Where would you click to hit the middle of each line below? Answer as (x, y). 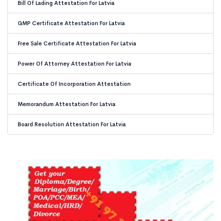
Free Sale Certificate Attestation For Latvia (77, 43)
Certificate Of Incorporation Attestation (74, 84)
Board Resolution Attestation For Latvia (72, 124)
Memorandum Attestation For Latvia (67, 104)
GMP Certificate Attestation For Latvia (71, 23)
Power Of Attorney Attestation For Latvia (74, 64)
